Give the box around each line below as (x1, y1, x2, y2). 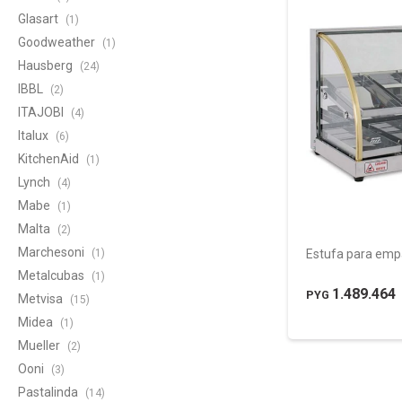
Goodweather (18, 35, 98, 49)
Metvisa (18, 292, 66, 306)
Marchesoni (18, 245, 87, 259)
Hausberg (18, 58, 75, 73)
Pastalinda (18, 385, 81, 399)
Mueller (18, 338, 63, 353)
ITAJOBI (18, 105, 66, 119)
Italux (18, 128, 51, 143)
